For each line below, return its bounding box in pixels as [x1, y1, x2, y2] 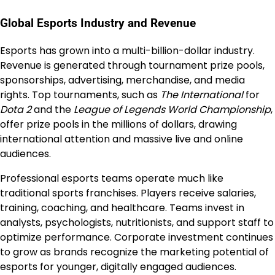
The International [160, 88, 243, 103]
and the [31, 103, 74, 117]
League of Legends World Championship [74, 103, 271, 117]
